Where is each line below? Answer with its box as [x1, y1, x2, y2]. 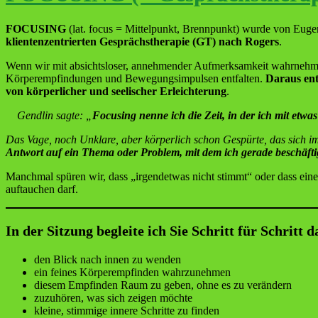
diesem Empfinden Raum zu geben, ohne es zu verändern [34, 278, 292, 291]
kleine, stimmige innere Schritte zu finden [34, 304, 219, 317]
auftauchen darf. [6, 182, 78, 195]
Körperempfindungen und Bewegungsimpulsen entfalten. [6, 72, 265, 84]
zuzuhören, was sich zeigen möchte [34, 291, 192, 304]
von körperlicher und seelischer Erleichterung [6, 84, 226, 97]
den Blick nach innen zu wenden [34, 253, 181, 265]
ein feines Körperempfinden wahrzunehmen [34, 265, 231, 278]
